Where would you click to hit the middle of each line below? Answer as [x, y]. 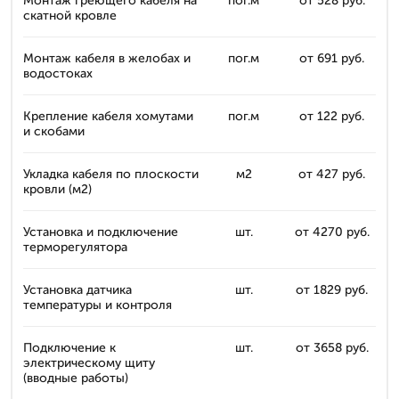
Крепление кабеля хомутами [108, 116]
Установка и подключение [101, 232]
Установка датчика [77, 290]
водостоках [58, 73]
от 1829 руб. [332, 290]
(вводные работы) [76, 378]
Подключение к [69, 348]
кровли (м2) [57, 189]
